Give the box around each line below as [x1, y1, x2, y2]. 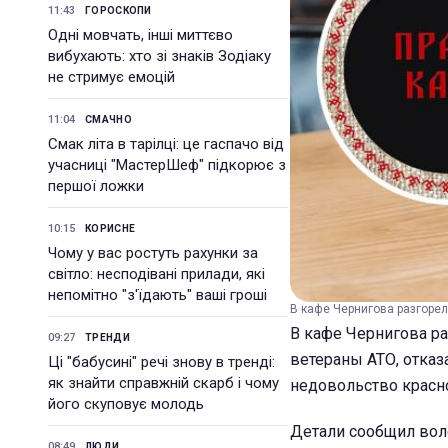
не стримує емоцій [48, 68, 175, 86]
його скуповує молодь [48, 395, 204, 413]
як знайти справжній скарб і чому [48, 374, 279, 392]
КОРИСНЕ [85, 223, 136, 234]
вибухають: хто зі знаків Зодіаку [48, 47, 271, 65]
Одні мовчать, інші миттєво [48, 26, 233, 44]
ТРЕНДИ [85, 332, 130, 343]
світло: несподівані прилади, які [48, 265, 265, 283]
